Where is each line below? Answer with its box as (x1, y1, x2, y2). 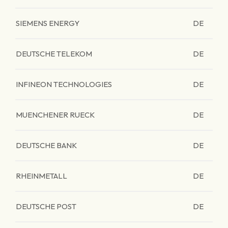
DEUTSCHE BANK (16, 140, 77, 150)
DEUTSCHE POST (16, 202, 76, 211)
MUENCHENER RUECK (16, 110, 95, 120)
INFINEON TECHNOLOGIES (16, 79, 112, 89)
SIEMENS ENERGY (16, 18, 79, 28)
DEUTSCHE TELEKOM (16, 49, 92, 59)
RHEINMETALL (16, 171, 67, 181)
